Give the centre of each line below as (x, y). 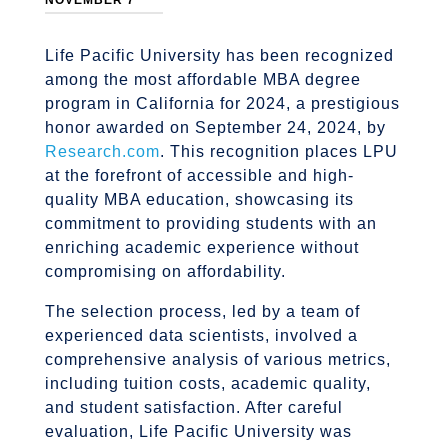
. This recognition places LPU (278, 152)
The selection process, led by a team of (202, 312)
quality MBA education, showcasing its (199, 200)
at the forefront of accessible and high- (199, 176)
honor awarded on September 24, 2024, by (215, 128)
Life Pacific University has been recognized (219, 56)
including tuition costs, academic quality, (207, 384)
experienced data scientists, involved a (201, 336)
